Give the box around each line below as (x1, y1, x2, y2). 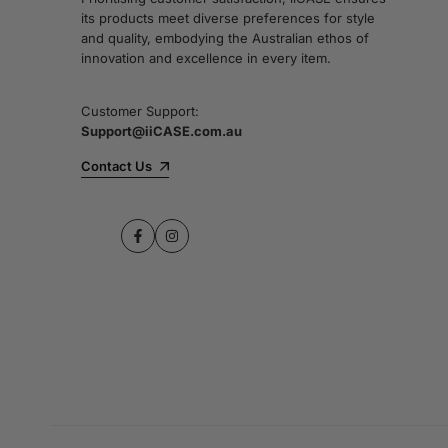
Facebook (136, 236, 198, 253)
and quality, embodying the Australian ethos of (81, 30, 370, 47)
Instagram (170, 236, 231, 253)
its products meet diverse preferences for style (81, 10, 376, 27)
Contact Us (81, 158, 153, 175)
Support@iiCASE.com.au (81, 123, 243, 140)
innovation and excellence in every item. (81, 50, 332, 67)
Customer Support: (81, 103, 200, 120)
